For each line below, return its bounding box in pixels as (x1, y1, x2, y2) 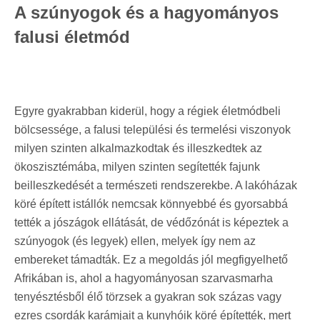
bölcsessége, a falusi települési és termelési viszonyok (14, 123, 291, 136)
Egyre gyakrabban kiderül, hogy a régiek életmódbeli (14, 104, 281, 117)
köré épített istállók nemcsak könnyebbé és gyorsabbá (14, 197, 288, 210)
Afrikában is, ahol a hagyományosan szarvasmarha (14, 271, 273, 284)
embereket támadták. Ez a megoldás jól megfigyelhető (14, 253, 288, 266)
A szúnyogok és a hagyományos (14, 2, 279, 22)
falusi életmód (14, 26, 130, 46)
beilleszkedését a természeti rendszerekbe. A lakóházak (14, 179, 297, 191)
